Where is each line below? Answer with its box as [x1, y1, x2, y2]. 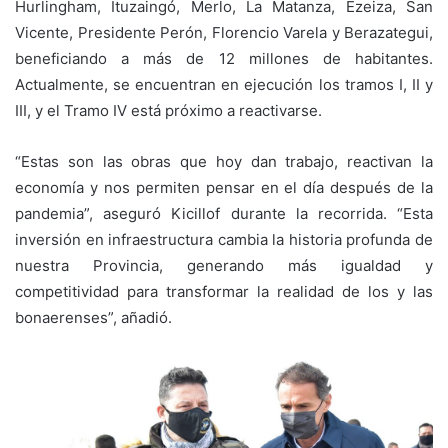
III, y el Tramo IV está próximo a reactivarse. [15, 101, 322, 121]
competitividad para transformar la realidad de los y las [15, 282, 433, 302]
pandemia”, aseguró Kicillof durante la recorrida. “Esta [15, 204, 433, 224]
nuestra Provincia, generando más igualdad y [15, 256, 433, 276]
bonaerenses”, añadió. [15, 308, 172, 328]
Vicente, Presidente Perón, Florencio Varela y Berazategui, [15, 23, 433, 43]
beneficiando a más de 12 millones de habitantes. [15, 49, 433, 69]
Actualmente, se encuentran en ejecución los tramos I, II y [15, 75, 433, 95]
